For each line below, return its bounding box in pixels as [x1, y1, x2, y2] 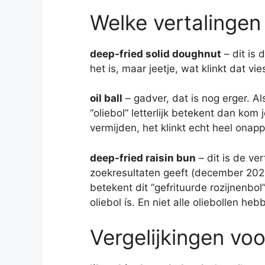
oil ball [90, 92, 122, 105]
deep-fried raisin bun [90, 151, 196, 164]
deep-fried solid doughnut [90, 47, 221, 60]
